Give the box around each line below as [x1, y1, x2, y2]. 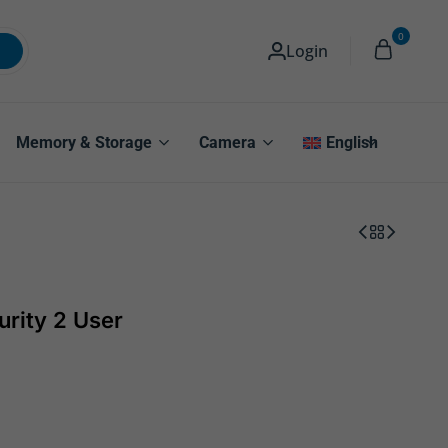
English [325, 133, 378, 152]
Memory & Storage [16, 133, 152, 152]
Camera [199, 133, 256, 152]
